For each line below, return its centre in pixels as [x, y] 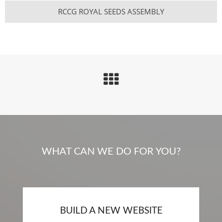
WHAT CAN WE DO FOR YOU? [111, 152]
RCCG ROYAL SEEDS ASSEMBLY [111, 12]
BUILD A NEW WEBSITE [111, 211]
